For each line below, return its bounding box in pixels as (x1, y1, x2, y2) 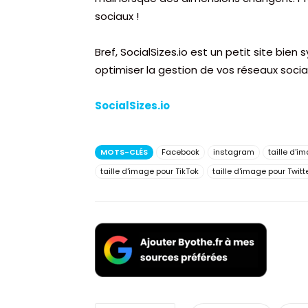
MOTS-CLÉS (100, 146, 148, 157)
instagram (213, 146, 254, 157)
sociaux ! (95, 8, 139, 23)
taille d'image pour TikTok (100, 165, 199, 177)
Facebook (162, 146, 199, 157)
